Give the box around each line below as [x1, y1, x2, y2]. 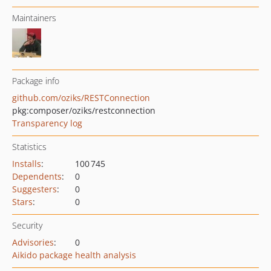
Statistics [12, 141, 47, 152]
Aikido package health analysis [12, 249, 136, 261]
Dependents [12, 171, 62, 182]
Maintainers [12, 12, 56, 24]
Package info [12, 75, 59, 87]
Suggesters [12, 183, 57, 195]
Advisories [12, 237, 54, 248]
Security [12, 220, 42, 231]
